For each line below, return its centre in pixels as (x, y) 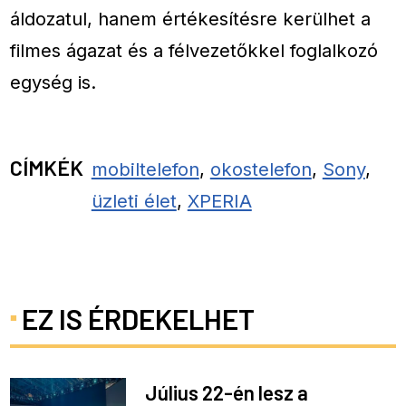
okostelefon (261, 169)
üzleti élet (134, 200)
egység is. (53, 82)
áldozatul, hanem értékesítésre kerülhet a (191, 18)
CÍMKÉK (47, 167)
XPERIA (219, 200)
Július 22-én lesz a (227, 392)
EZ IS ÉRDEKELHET (138, 319)
